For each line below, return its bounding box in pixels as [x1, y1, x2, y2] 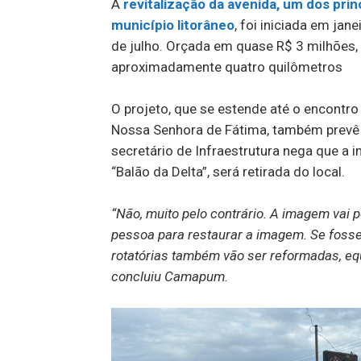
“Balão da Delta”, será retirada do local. [111, 163, 345, 180]
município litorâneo [111, 16, 234, 33]
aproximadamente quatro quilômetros [111, 58, 342, 75]
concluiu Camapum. [111, 268, 228, 284]
